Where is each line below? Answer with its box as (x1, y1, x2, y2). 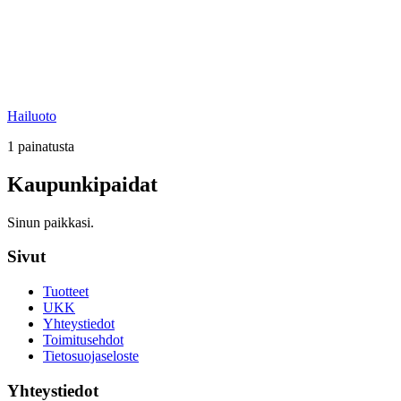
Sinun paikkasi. (7, 214, 94, 230)
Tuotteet (43, 284, 89, 300)
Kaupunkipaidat (7, 172, 158, 196)
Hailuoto (7, 107, 56, 124)
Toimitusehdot (43, 332, 124, 348)
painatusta (14, 138, 74, 154)
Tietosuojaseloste (43, 348, 139, 364)
